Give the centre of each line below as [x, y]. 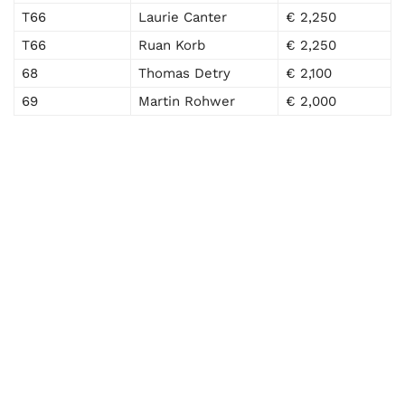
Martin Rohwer [187, 102]
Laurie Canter [183, 18]
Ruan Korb [172, 46]
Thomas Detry [184, 74]
